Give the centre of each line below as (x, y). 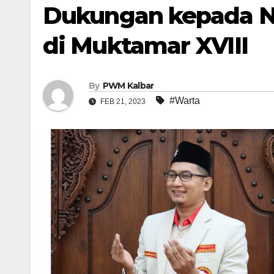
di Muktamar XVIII (145, 46)
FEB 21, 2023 (123, 102)
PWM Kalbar (128, 86)
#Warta (185, 101)
